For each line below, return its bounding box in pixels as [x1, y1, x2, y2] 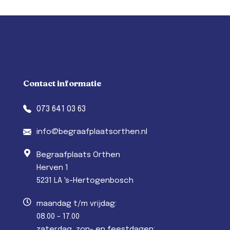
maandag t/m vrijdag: [36, 199, 117, 208]
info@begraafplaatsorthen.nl [36, 127, 147, 136]
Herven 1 [36, 163, 68, 172]
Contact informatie [23, 78, 101, 88]
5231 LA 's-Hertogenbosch [36, 176, 133, 185]
